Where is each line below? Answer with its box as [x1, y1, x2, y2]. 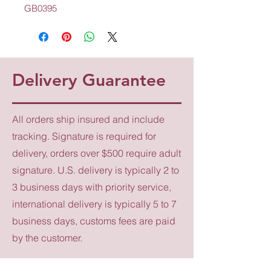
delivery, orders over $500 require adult [12, 146, 181, 159]
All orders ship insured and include [12, 113, 165, 125]
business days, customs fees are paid [12, 214, 175, 227]
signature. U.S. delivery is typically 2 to [12, 163, 179, 176]
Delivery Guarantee [12, 69, 166, 90]
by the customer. [12, 231, 82, 244]
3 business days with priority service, [12, 180, 171, 193]
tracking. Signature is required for [12, 129, 156, 142]
